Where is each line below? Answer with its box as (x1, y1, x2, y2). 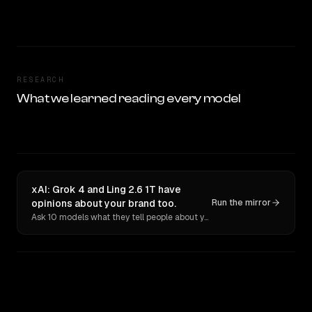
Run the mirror (212, 197, 271, 208)
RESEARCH (17, 75, 64, 84)
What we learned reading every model (17, 91, 241, 106)
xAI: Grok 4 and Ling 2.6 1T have (31, 183, 181, 196)
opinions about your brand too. (31, 197, 176, 210)
